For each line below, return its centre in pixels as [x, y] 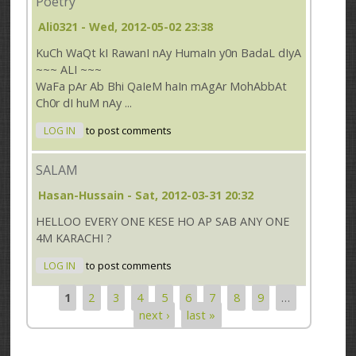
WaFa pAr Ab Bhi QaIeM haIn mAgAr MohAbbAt [162, 87]
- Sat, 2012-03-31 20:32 [189, 195]
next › [155, 315]
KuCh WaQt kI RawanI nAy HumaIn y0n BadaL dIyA [169, 53]
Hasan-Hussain [81, 195]
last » [201, 315]
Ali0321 [58, 27]
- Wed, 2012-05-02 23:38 [146, 27]
